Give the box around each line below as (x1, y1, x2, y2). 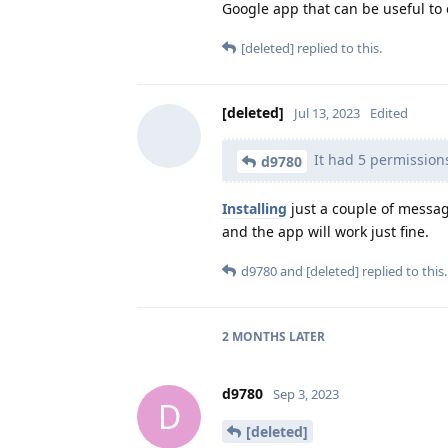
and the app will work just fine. (222, 221, 429, 241)
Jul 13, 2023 (294, 103, 360, 122)
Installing (222, 198, 287, 218)
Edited (370, 103, 408, 122)
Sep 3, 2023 (273, 384, 339, 403)
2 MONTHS (222, 327, 286, 345)
